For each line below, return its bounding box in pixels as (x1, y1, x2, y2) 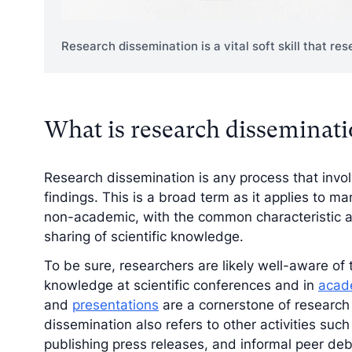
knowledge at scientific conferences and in (44, 277, 318, 294)
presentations (72, 297, 159, 313)
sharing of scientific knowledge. (44, 228, 244, 244)
